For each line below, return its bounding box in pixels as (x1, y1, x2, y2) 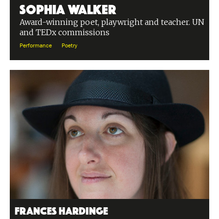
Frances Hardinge (15, 204, 108, 215)
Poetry (62, 43, 77, 49)
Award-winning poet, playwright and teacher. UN (20, 17, 204, 27)
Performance (20, 43, 52, 49)
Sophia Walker (20, 1, 116, 15)
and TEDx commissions (20, 27, 109, 37)
